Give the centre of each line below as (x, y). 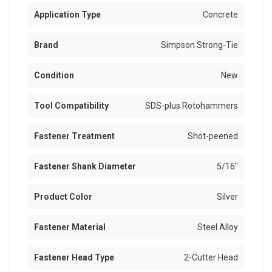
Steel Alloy (218, 227)
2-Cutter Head (211, 258)
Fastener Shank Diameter (85, 167)
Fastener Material (70, 227)
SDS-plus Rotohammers (192, 106)
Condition (54, 76)
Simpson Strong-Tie (199, 45)
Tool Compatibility (71, 106)
